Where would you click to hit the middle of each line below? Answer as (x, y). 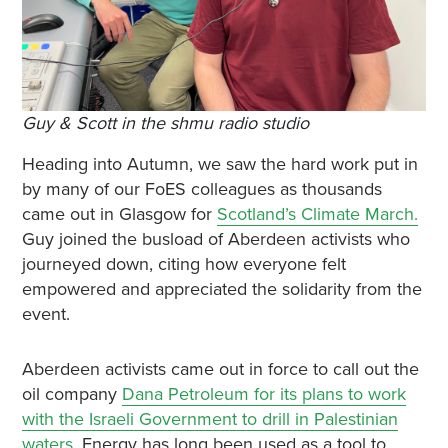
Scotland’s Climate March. (317, 214)
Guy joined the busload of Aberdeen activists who (215, 239)
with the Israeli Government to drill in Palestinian (209, 419)
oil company (71, 394)
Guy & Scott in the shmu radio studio (165, 123)
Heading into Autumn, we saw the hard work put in (219, 164)
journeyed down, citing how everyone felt (183, 264)
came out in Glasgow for (119, 214)
